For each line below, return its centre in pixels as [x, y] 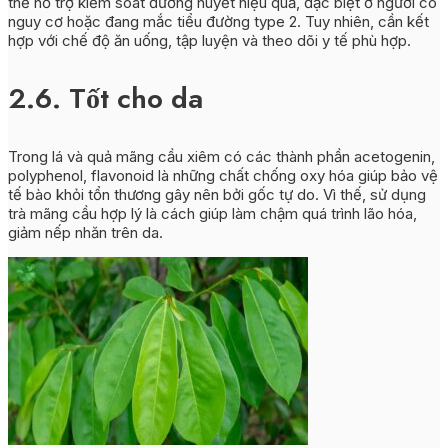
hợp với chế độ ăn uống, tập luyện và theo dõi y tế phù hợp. [209, 41]
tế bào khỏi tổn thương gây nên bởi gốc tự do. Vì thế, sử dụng [217, 195]
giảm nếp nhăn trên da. [85, 233]
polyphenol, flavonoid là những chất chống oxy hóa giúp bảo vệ [223, 176]
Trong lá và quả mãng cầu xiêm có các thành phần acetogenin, [221, 157]
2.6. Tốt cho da [105, 99]
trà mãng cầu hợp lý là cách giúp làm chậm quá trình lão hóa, [212, 214]
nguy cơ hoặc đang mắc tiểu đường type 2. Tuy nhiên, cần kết [218, 22]
